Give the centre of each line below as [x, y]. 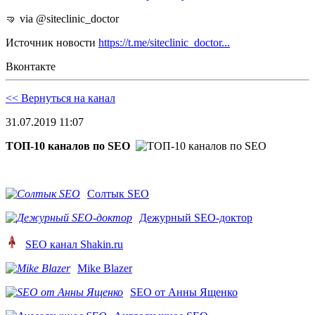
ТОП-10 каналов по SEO [68, 146]
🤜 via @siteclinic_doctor [62, 19]
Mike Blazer [105, 269]
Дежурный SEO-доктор [196, 218]
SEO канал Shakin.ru [74, 245]
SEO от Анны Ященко [184, 292]
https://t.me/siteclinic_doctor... [164, 43]
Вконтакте [31, 67]
